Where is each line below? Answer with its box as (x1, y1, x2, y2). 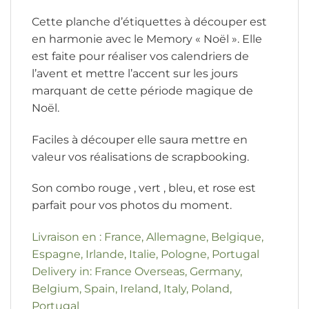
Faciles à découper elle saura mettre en (32, 132, 248, 146)
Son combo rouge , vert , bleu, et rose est (32, 181, 256, 195)
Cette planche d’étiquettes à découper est (32, 14, 267, 28)
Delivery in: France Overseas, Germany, (32, 265, 242, 279)
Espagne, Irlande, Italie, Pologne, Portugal (32, 248, 259, 261)
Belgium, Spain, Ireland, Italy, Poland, (32, 282, 232, 296)
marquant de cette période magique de (32, 83, 253, 97)
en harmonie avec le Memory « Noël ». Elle (32, 32, 262, 46)
